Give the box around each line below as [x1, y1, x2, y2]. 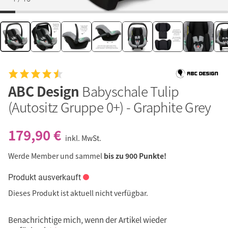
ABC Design [8, 81, 82, 101]
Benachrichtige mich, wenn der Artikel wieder [8, 214, 167, 225]
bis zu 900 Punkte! [104, 151, 166, 161]
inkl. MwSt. [65, 132, 101, 143]
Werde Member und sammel [8, 151, 104, 161]
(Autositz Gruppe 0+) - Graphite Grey [8, 97, 211, 117]
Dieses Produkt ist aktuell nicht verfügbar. [8, 188, 148, 198]
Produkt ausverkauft [8, 173, 81, 183]
